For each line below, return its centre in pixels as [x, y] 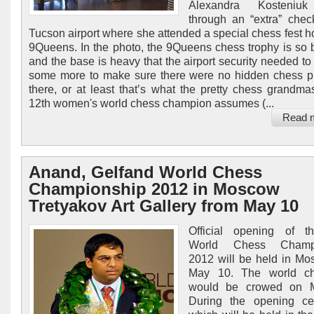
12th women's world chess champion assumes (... [151, 103]
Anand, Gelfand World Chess [145, 172]
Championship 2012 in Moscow [154, 189]
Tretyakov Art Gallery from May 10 [164, 206]
